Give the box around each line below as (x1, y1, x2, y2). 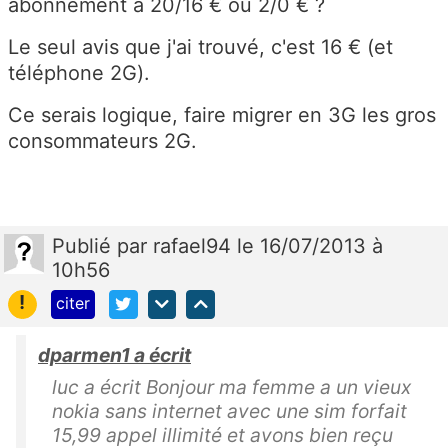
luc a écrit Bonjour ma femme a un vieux (52, 374, 411, 399)
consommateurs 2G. (8, 129, 197, 154)
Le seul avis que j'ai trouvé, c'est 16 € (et (8, 35, 393, 60)
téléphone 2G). (8, 61, 150, 86)
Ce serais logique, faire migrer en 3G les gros (8, 103, 436, 128)
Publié (52, 234, 117, 259)
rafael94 (153, 234, 237, 259)
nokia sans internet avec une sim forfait (52, 398, 407, 423)
